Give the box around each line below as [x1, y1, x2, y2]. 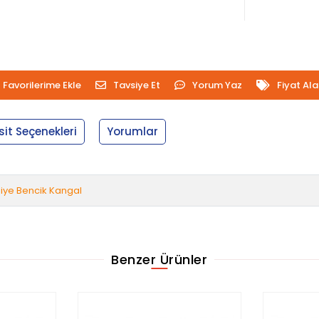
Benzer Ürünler [111, 250, 208, 268]
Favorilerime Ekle [2, 78, 81, 92]
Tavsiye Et [113, 78, 160, 92]
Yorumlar [107, 123, 159, 139]
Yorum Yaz [192, 78, 242, 92]
